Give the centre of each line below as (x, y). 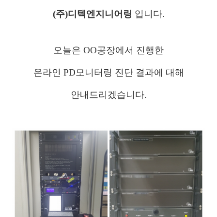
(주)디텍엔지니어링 (93, 14)
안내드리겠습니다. (108, 95)
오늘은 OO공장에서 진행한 (108, 50)
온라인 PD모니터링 (74, 72)
